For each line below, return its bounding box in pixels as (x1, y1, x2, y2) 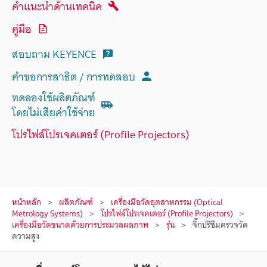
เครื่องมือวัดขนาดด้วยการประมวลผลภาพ (12, 218, 148, 232)
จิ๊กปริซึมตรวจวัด (193, 218, 248, 232)
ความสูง (12, 229, 39, 243)
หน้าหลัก (12, 195, 41, 209)
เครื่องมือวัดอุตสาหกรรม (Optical (111, 195, 223, 209)
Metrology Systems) (12, 206, 83, 221)
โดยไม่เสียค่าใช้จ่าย (12, 103, 95, 122)
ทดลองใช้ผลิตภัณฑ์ (12, 88, 95, 107)
